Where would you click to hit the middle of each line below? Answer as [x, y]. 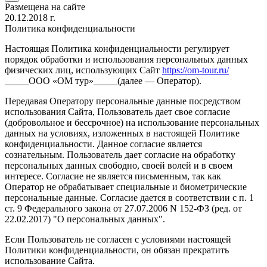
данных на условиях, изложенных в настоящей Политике [122, 133]
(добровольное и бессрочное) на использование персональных [132, 123]
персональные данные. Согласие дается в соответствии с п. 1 [129, 198]
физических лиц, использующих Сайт [83, 70]
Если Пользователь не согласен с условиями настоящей [118, 240]
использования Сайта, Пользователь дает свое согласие [117, 112]
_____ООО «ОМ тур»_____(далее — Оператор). [103, 81]
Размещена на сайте [45, 7]
